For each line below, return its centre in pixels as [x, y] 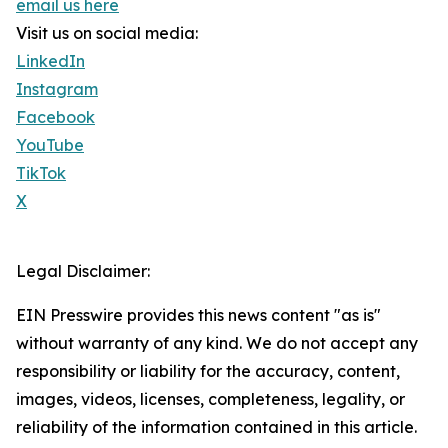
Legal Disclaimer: [83, 271]
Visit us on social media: [107, 33]
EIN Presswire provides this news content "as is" [198, 315]
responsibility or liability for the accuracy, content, [208, 371]
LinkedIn [50, 61]
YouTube [50, 145]
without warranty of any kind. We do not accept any [217, 343]
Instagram [57, 89]
